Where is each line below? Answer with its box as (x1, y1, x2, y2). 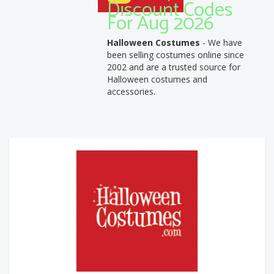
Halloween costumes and (107, 73, 207, 85)
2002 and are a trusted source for (107, 61, 240, 73)
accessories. (107, 85, 155, 97)
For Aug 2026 (107, 7, 214, 40)
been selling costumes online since (107, 48, 244, 61)
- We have (200, 36, 242, 48)
